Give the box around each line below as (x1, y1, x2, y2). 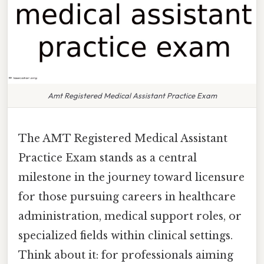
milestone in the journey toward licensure (18, 170, 245, 184)
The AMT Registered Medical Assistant (18, 131, 227, 145)
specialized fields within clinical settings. (18, 229, 233, 242)
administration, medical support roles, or (18, 209, 242, 223)
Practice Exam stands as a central (18, 151, 197, 164)
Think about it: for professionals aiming (18, 248, 233, 262)
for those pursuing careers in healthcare (18, 190, 236, 203)
